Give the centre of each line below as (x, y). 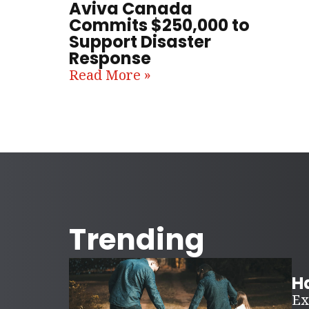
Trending (137, 240)
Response (110, 59)
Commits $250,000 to (159, 26)
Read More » (110, 75)
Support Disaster (140, 42)
